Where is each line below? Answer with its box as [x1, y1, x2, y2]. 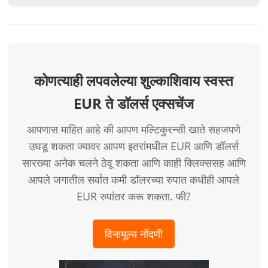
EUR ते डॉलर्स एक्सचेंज [74, 93, 194, 114]
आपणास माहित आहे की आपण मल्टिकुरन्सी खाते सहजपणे [27, 122, 241, 137]
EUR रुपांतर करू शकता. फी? [77, 189, 191, 204]
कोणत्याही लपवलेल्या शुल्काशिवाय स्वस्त [34, 71, 234, 91]
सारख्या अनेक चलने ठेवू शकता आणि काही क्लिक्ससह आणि [22, 156, 246, 170]
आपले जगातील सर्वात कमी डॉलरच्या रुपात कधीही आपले [28, 172, 240, 187]
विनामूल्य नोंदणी [105, 227, 163, 242]
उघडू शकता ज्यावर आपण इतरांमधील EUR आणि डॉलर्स [29, 139, 239, 154]
